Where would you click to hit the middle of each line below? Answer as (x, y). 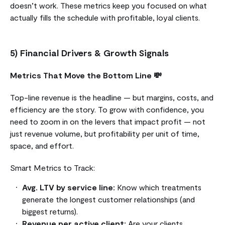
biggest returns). (50, 211)
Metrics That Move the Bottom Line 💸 (87, 75)
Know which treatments (158, 187)
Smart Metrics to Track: (52, 167)
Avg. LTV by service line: (69, 187)
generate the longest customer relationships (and (108, 199)
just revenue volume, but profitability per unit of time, (105, 133)
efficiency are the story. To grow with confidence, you (107, 109)
